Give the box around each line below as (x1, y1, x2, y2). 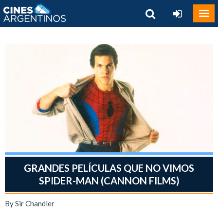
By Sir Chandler (5, 199, 54, 208)
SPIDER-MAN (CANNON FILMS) (38, 175, 180, 187)
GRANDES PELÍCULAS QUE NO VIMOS (24, 162, 194, 174)
